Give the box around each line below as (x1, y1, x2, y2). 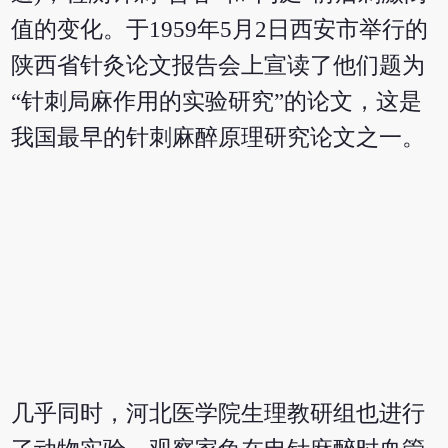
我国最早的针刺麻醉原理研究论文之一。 (11, 124, 426, 150)
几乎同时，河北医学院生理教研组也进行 (11, 401, 426, 427)
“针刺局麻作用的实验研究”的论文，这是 (11, 88, 423, 114)
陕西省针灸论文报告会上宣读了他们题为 (11, 52, 426, 78)
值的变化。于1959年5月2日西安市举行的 (11, 16, 429, 42)
